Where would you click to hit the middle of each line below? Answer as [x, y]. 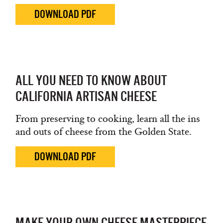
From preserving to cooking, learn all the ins [108, 119]
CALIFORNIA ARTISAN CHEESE [86, 96]
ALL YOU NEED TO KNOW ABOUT [91, 80]
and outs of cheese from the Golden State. [104, 132]
